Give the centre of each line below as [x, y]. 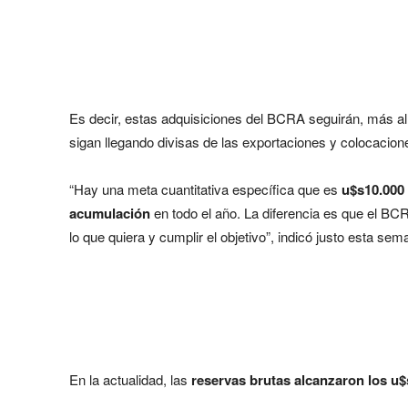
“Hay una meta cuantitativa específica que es [205, 189]
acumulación [110, 213]
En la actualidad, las [130, 379]
